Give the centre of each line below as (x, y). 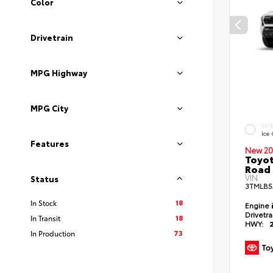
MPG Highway (59, 73)
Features (50, 143)
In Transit (45, 218)
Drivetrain (52, 37)
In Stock (44, 203)
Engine (258, 205)
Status (44, 179)
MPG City (49, 108)
